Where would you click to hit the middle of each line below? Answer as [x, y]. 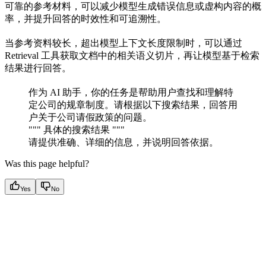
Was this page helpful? [47, 163]
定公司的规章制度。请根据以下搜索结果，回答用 [133, 104]
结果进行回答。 [38, 68]
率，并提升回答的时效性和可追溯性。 [85, 18]
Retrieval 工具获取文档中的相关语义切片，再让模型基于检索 [132, 55]
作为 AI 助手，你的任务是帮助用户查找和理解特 [131, 92]
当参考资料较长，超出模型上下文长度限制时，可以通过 [123, 43]
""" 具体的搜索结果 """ [77, 129]
